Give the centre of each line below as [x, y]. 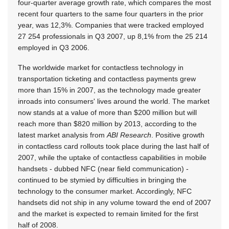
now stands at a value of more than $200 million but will [107, 112]
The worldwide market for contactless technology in [101, 67]
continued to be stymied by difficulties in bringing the [102, 180]
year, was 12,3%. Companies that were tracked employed [111, 25]
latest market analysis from [62, 135]
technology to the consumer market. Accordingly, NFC [105, 191]
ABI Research [129, 135]
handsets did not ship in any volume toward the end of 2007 [114, 202]
